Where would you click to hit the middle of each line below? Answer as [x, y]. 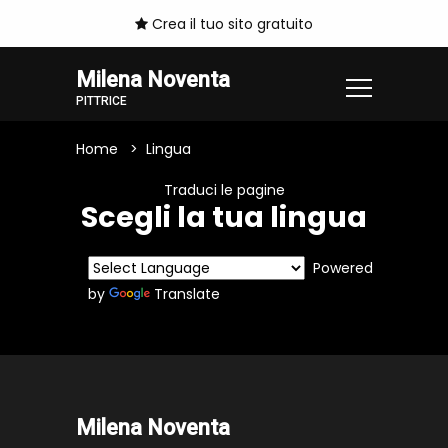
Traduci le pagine [224, 190]
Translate [187, 294]
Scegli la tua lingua [224, 217]
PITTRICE [101, 101]
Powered [339, 268]
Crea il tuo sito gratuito [230, 24]
